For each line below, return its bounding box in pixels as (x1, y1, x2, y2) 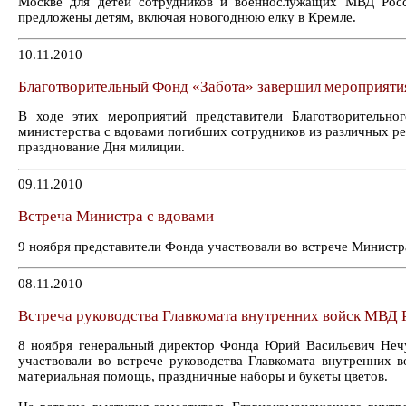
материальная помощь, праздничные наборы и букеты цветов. (18, 369, 388, 384)
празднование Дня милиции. (18, 140, 185, 155)
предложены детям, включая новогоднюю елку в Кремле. (18, 9, 356, 24)
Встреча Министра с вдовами (18, 208, 214, 225)
